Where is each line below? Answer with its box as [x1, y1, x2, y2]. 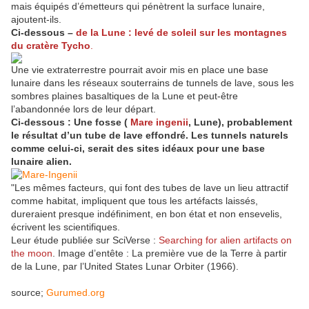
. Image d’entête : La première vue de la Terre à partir [52, 248, 287, 259]
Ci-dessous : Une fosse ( [11, 117, 128, 128]
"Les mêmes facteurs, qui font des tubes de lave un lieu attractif [11, 182, 288, 194]
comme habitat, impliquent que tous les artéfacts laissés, [11, 195, 258, 207]
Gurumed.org [46, 287, 105, 299]
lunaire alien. [11, 156, 72, 168]
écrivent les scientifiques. [11, 221, 120, 233]
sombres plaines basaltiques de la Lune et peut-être [11, 90, 238, 102]
